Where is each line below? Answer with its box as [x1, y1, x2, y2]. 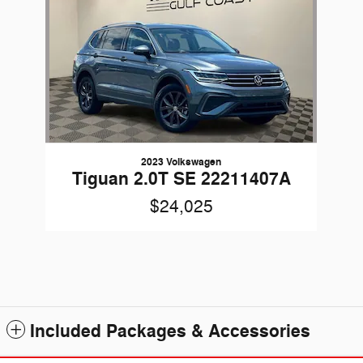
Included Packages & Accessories [30, 320, 310, 344]
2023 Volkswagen [141, 156, 222, 169]
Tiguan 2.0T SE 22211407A [71, 168, 291, 191]
